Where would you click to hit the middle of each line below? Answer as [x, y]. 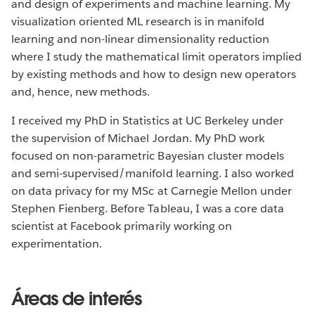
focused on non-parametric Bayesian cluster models [148, 156]
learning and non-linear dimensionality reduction [140, 39]
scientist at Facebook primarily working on [122, 226]
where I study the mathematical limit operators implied [157, 57]
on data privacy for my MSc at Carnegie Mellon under [152, 191]
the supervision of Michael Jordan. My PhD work [138, 139]
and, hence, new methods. [81, 92]
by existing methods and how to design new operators [154, 75]
